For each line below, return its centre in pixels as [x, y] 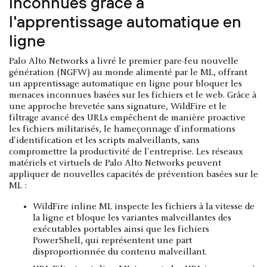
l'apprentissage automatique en [125, 21]
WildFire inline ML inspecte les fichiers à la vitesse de [144, 207]
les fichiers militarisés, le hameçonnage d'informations [122, 129]
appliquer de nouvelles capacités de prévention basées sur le [133, 174]
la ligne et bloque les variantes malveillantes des [132, 218]
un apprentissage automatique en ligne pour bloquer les [125, 84]
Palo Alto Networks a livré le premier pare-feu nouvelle [124, 61]
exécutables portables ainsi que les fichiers [121, 229]
